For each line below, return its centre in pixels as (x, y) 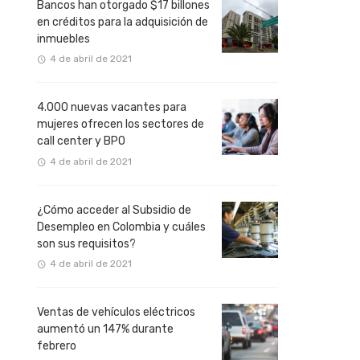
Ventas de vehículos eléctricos (116, 313)
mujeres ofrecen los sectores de (121, 125)
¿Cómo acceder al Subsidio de (114, 210)
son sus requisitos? (86, 243)
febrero (57, 346)
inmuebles (63, 39)
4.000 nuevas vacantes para (112, 108)
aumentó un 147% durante (105, 329)
